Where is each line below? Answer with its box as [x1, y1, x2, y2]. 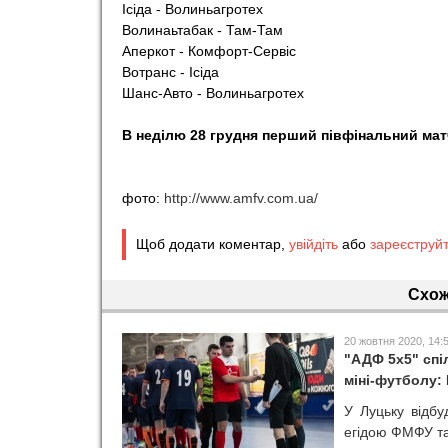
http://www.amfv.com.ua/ [164, 190, 318, 206]
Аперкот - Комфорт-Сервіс [122, 43, 296, 59]
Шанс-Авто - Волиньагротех [122, 85, 304, 101]
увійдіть [289, 236, 338, 252]
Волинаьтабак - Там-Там [122, 22, 283, 38]
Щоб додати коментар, [136, 236, 289, 252]
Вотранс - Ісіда [122, 64, 219, 80]
